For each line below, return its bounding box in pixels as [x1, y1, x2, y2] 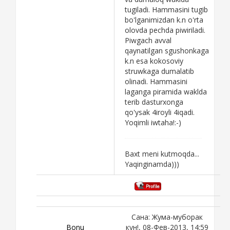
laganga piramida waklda [125, 86, 207, 97]
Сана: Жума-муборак [131, 212, 203, 222]
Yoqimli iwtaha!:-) [125, 117, 181, 127]
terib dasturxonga [125, 97, 183, 107]
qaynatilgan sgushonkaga [125, 45, 209, 55]
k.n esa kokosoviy [125, 55, 183, 66]
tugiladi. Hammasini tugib [125, 4, 208, 14]
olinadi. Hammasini [125, 76, 187, 86]
